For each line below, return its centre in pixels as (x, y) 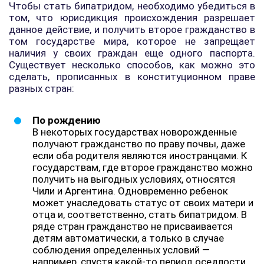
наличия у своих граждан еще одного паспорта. (132, 53)
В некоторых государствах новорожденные (135, 132)
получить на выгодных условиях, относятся (134, 179)
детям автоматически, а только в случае (128, 238)
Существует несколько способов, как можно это (132, 65)
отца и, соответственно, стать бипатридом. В (140, 214)
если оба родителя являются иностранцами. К (140, 156)
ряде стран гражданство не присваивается (133, 226)
